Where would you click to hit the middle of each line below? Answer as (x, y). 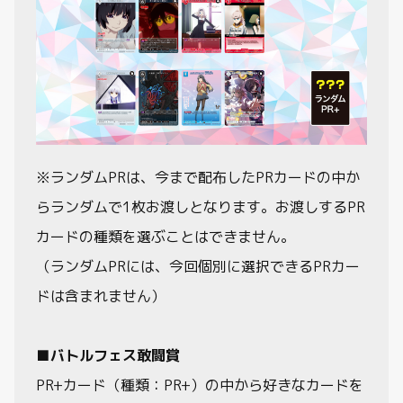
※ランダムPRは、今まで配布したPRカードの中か (198, 177)
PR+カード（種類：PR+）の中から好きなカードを (200, 385)
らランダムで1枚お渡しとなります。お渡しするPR (201, 207)
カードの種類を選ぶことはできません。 (166, 237)
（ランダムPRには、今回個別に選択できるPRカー (198, 266)
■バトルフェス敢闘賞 (108, 355)
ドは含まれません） (101, 296)
